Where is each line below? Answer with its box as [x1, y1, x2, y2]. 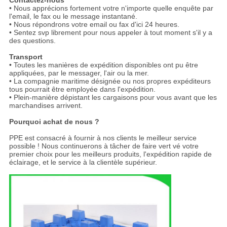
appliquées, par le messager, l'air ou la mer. [9, 69, 149, 78]
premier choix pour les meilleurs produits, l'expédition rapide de [9, 150, 212, 159]
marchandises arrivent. [9, 101, 83, 110]
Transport [9, 53, 43, 61]
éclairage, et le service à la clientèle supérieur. [9, 158, 157, 167]
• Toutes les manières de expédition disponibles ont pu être [9, 61, 198, 69]
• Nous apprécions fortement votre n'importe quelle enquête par [9, 4, 213, 13]
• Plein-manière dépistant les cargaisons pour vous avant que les [9, 93, 217, 102]
